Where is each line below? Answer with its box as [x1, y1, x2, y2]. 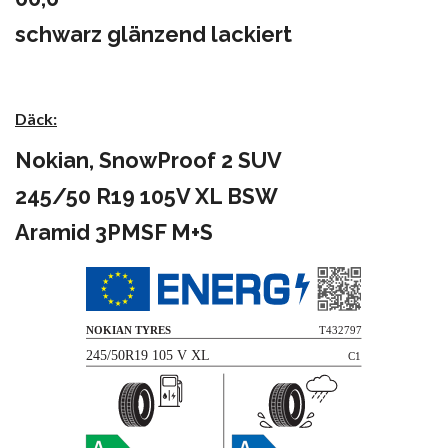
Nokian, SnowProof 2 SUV [15, 148, 282, 174]
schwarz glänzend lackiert [15, 22, 292, 48]
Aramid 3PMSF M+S [15, 220, 213, 246]
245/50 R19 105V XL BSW [15, 184, 278, 210]
